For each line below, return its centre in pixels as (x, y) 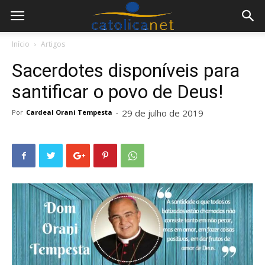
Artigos (53, 44)
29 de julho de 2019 (163, 113)
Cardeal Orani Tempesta (69, 112)
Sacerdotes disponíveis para (126, 70)
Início (21, 44)
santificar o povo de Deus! (117, 92)
